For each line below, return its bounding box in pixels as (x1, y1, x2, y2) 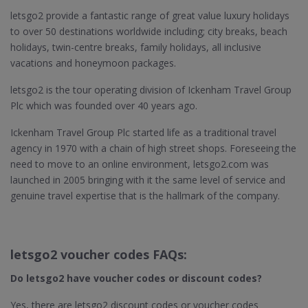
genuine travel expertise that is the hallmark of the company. (10, 189, 280, 202)
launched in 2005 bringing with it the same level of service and (10, 173, 285, 186)
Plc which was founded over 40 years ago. (10, 99, 197, 112)
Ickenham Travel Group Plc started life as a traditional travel (10, 126, 276, 139)
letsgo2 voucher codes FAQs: (10, 246, 187, 263)
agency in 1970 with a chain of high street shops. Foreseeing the (10, 142, 296, 155)
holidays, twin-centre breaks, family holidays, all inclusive (10, 41, 261, 54)
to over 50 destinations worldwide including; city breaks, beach (10, 25, 287, 38)
